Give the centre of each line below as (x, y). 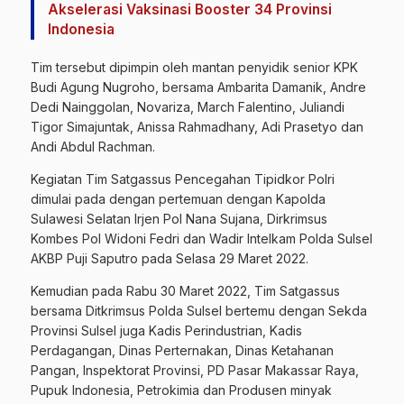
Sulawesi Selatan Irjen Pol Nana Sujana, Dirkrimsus (179, 218)
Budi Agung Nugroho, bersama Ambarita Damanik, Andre (198, 87)
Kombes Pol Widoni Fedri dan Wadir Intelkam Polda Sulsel (202, 238)
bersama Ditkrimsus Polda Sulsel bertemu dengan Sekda (199, 310)
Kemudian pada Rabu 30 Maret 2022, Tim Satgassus (185, 290)
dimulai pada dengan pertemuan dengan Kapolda (178, 198)
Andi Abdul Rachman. (93, 146)
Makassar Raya (310, 370)
